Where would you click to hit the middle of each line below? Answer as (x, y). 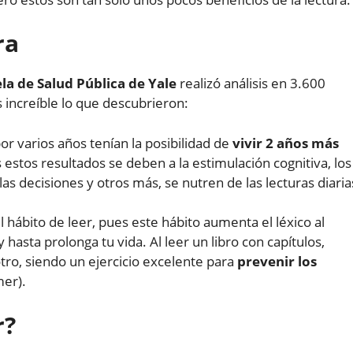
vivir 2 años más (286, 143)
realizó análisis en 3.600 (251, 84)
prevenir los (277, 262)
